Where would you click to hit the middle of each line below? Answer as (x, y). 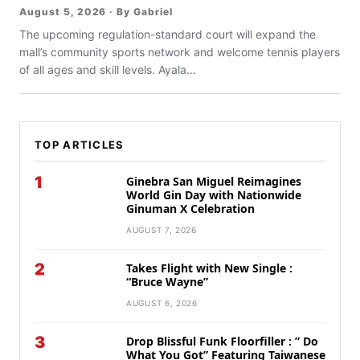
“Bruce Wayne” (167, 282)
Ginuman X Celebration (190, 209)
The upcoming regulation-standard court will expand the (168, 35)
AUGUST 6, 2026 (162, 303)
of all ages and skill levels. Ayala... (108, 70)
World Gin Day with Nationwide (214, 195)
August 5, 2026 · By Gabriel (96, 12)
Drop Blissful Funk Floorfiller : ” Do (222, 342)
